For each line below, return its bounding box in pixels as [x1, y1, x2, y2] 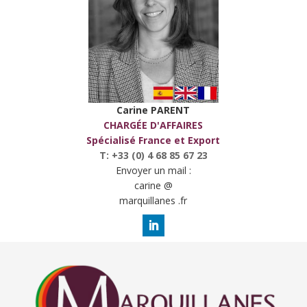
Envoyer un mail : [115, 164, 191, 177]
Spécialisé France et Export [86, 134, 221, 147]
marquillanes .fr [119, 194, 188, 208]
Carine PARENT [116, 103, 191, 117]
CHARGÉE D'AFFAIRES [103, 119, 204, 132]
